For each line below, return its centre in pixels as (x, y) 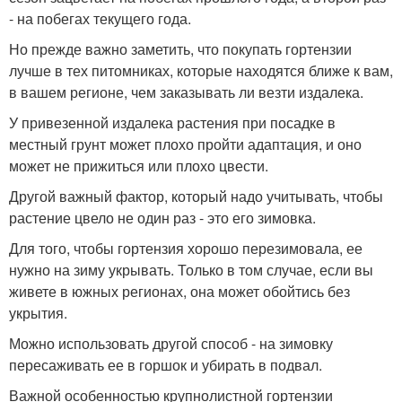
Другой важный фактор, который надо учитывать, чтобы (196, 196)
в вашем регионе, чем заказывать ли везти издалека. (186, 92)
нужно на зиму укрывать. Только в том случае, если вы (191, 270)
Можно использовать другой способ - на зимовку (171, 343)
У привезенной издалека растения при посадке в (172, 122)
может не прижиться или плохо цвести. (139, 166)
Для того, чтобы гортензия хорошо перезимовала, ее (186, 248)
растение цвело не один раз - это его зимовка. (162, 218)
